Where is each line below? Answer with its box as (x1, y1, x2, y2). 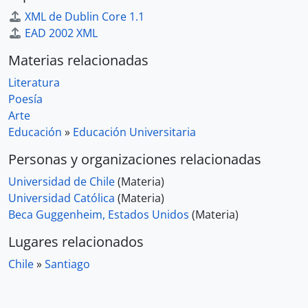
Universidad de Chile (8, 174, 115, 189)
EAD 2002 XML (25, 25, 98, 41)
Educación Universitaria (73, 124, 196, 140)
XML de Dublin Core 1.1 (25, 9, 144, 24)
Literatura (8, 75, 60, 90)
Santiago (45, 256, 90, 272)
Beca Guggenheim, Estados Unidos (8, 207, 189, 222)
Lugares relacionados (8, 232, 144, 251)
